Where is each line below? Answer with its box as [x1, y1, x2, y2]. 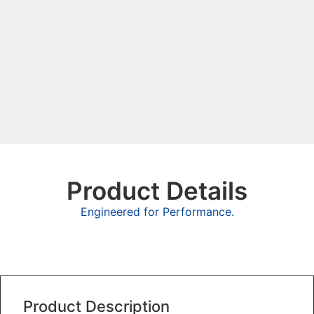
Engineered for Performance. [80, 204, 234, 219]
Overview [130, 242, 184, 257]
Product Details [67, 175, 247, 205]
